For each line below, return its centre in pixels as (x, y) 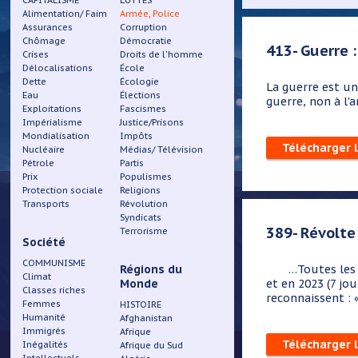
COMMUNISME (54, 263)
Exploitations (52, 109)
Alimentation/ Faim (65, 14)
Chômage (44, 41)
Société (44, 242)
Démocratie (146, 41)
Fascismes (143, 109)
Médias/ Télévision (162, 149)
